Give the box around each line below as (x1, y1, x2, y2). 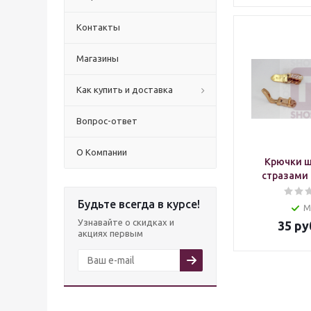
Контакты (76, 22, 120, 32)
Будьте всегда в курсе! (78, 198, 200, 210)
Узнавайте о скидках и (78, 217, 174, 227)
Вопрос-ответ (76, 116, 137, 126)
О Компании (76, 147, 127, 157)
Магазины (76, 53, 119, 63)
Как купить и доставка (76, 85, 173, 94)
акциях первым (78, 228, 143, 238)
